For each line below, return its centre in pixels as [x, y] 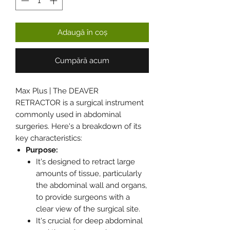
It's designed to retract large [85, 162]
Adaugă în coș [82, 33]
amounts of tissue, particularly [89, 174]
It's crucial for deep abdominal [89, 221]
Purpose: [42, 150]
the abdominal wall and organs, [91, 186]
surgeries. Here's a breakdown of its [78, 127]
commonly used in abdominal [68, 115]
